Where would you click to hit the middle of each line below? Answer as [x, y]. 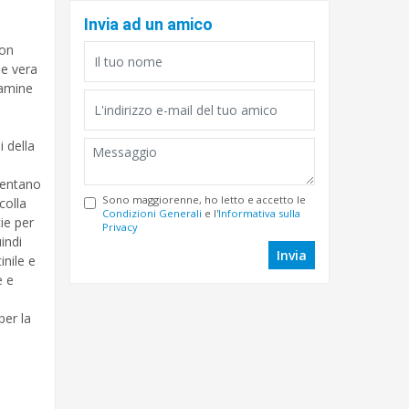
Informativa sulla [259, 213]
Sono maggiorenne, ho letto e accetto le [204, 199]
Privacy [120, 227]
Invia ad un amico [148, 24]
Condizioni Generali [152, 213]
